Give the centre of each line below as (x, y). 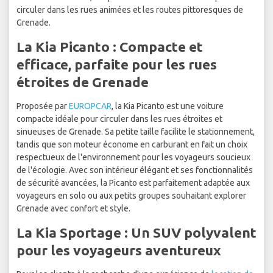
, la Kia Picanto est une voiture (168, 106)
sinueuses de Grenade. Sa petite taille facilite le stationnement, (136, 132)
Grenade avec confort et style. (73, 209)
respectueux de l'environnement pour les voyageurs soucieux (133, 158)
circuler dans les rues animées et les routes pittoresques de (130, 10)
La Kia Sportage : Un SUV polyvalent (136, 233)
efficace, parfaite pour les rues (117, 65)
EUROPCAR (90, 106)
